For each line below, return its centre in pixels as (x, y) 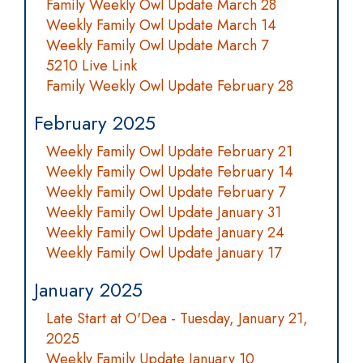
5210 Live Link (92, 66)
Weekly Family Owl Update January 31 (164, 212)
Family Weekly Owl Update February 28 (170, 86)
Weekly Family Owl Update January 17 (164, 253)
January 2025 (88, 290)
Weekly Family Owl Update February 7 (166, 192)
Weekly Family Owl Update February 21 (169, 152)
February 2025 (95, 123)
